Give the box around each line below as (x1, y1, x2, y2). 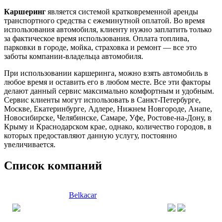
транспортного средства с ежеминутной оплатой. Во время (4, 16, 205, 25)
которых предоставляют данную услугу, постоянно (4, 131, 177, 140)
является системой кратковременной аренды (46, 7, 198, 16)
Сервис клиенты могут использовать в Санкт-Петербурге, (4, 95, 201, 104)
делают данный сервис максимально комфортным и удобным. (4, 86, 214, 95)
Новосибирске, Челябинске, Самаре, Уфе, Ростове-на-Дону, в (4, 113, 212, 122)
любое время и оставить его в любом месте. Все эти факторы (4, 77, 211, 86)
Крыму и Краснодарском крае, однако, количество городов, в (4, 122, 212, 131)
